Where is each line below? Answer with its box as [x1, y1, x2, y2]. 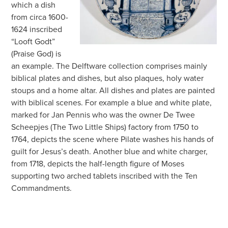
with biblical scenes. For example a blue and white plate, [11, 97, 212, 108]
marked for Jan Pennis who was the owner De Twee [11, 109, 195, 121]
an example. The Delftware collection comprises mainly [11, 60, 208, 72]
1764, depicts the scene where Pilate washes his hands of [11, 133, 214, 145]
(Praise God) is [11, 48, 62, 60]
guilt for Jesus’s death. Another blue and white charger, [11, 146, 208, 157]
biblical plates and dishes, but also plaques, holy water [11, 72, 204, 84]
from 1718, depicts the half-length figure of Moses [11, 158, 185, 169]
